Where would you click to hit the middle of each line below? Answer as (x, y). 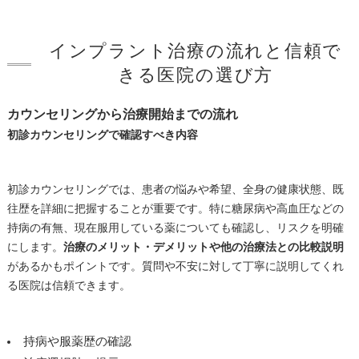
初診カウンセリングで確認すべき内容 (102, 135)
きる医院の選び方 (196, 75)
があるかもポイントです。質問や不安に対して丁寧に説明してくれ (175, 266)
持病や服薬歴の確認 (77, 341)
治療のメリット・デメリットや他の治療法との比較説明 (203, 247)
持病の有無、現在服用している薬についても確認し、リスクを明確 (175, 228)
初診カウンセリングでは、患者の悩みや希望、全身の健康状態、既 (175, 189)
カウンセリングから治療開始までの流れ (122, 114)
